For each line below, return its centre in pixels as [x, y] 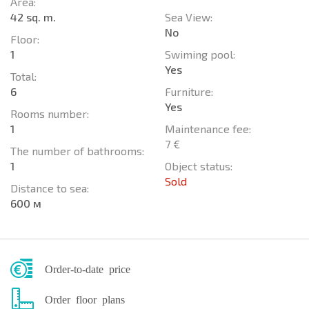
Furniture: [189, 91]
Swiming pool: [200, 54]
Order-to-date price [88, 268]
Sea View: [189, 17]
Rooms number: [50, 113]
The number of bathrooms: [77, 150]
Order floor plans [85, 298]
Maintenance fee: [208, 128]
